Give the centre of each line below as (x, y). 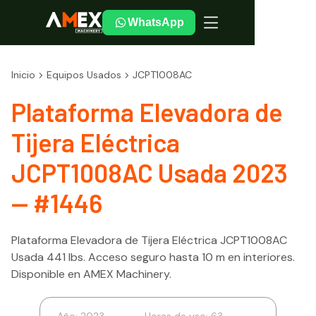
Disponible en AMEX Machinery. (91, 274)
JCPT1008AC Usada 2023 (150, 172)
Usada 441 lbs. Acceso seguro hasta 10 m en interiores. (153, 257)
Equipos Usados (84, 75)
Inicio (23, 75)
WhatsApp (156, 22)
